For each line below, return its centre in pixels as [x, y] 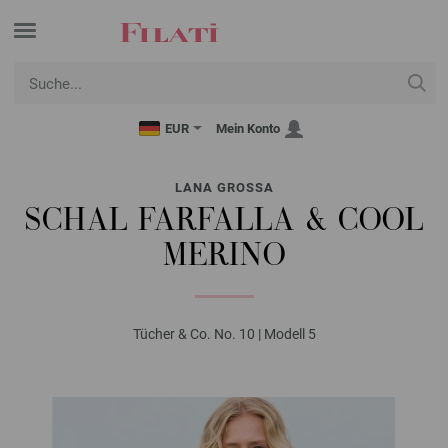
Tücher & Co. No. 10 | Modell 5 [224, 334]
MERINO [224, 257]
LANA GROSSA [224, 187]
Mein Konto [248, 128]
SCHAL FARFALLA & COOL [224, 222]
